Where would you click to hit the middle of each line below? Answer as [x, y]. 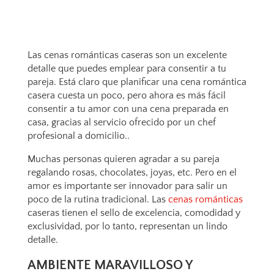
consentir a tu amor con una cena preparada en [128, 109]
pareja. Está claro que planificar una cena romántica [137, 82]
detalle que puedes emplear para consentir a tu [127, 68]
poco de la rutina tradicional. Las [98, 199]
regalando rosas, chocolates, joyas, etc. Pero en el [132, 172]
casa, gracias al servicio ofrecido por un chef [121, 122]
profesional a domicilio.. [78, 136]
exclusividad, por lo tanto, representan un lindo [127, 226]
